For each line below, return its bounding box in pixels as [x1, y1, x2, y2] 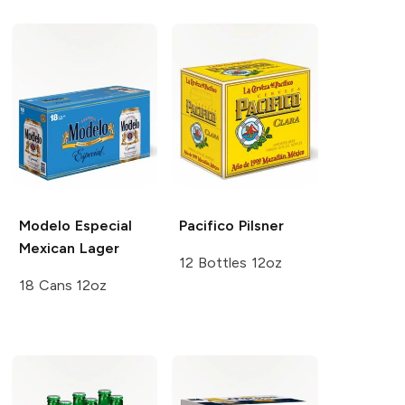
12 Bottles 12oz [179, 253, 282, 271]
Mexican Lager [18, 239, 119, 257]
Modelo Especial [18, 216, 132, 234]
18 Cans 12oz [18, 276, 108, 294]
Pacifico [179, 216, 235, 234]
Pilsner [234, 216, 285, 234]
